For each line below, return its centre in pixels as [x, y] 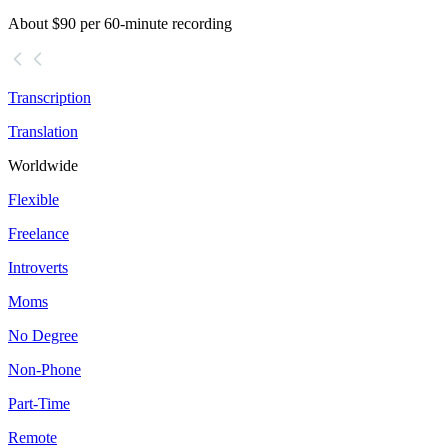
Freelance [38, 234]
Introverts [38, 268]
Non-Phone [44, 370]
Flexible [33, 200]
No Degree [43, 336]
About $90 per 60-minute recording [120, 24]
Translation [43, 132]
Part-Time [39, 404]
